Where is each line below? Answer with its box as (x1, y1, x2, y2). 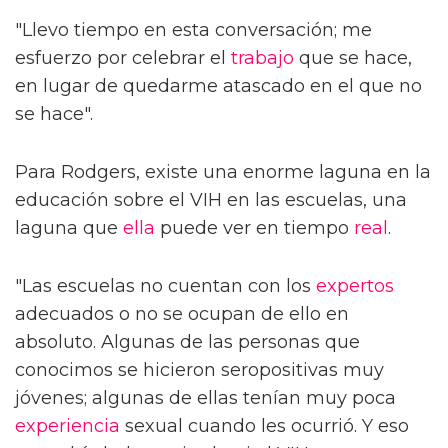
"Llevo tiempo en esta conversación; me (15, 18, 372, 41)
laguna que (15, 216, 123, 239)
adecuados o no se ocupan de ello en (15, 302, 349, 325)
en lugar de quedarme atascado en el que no (15, 74, 422, 97)
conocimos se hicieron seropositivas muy (15, 358, 384, 381)
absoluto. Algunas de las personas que (15, 330, 360, 353)
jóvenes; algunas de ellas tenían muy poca (15, 386, 396, 409)
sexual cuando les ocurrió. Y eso (120, 414, 409, 437)
